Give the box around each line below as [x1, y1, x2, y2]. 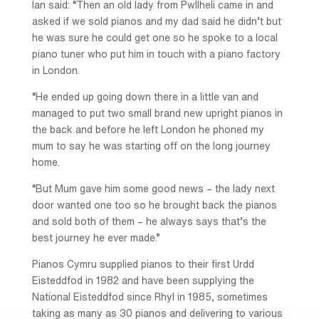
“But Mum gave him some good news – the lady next [31, 184, 275, 194]
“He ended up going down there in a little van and [31, 92, 258, 103]
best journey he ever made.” [31, 233, 160, 244]
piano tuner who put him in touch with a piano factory [31, 49, 281, 60]
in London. [31, 66, 80, 76]
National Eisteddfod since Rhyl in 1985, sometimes [31, 292, 268, 303]
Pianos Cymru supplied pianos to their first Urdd [31, 259, 254, 270]
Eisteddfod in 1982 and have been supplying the [31, 276, 254, 286]
